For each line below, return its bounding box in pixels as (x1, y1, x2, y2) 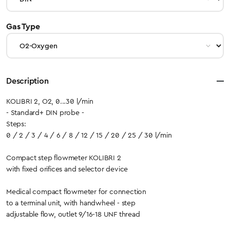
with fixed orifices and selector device (6, 164, 128, 174)
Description (6, 75, 49, 87)
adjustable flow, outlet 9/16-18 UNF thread (6, 209, 140, 219)
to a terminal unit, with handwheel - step (6, 198, 136, 208)
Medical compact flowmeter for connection (6, 186, 146, 197)
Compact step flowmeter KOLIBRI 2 (6, 152, 121, 163)
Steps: (6, 119, 26, 129)
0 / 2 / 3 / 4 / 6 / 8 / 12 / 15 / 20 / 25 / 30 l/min (6, 130, 172, 140)
